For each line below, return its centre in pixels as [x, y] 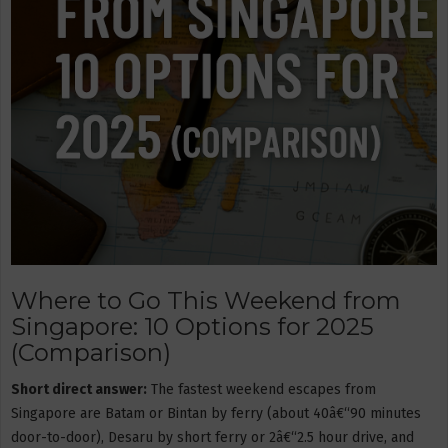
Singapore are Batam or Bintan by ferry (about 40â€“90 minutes [216, 413]
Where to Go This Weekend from [206, 300]
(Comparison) [91, 352]
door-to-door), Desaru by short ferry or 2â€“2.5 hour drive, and [212, 437]
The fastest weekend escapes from [261, 389]
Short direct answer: [79, 389]
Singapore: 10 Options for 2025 [192, 326]
